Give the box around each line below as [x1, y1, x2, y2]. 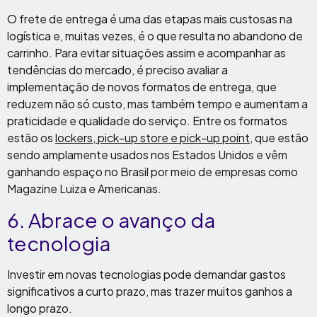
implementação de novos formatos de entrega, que [7, 79, 277, 94]
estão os [7, 130, 55, 145]
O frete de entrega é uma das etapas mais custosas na [7, 11, 292, 26]
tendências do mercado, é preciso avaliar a [7, 62, 228, 77]
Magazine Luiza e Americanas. [7, 181, 161, 196]
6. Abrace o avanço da [7, 207, 215, 232]
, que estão [250, 130, 309, 145]
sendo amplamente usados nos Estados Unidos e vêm [7, 147, 287, 162]
